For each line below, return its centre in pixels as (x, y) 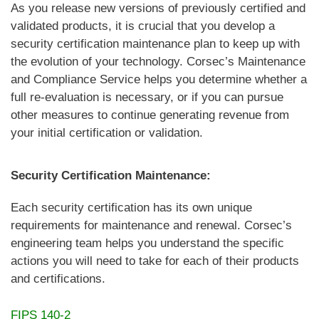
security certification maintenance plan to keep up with (155, 44)
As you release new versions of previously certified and (158, 9)
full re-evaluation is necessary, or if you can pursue (147, 98)
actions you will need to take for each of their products (155, 261)
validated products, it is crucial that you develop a (143, 26)
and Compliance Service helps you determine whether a (159, 80)
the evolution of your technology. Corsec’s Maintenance (158, 62)
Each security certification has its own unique (131, 208)
